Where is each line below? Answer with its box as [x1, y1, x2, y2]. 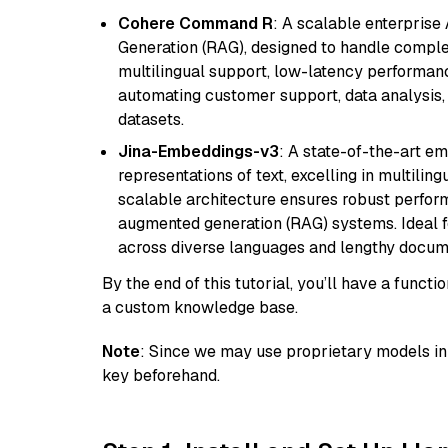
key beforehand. [102, 365, 220, 386]
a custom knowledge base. [102, 297, 298, 318]
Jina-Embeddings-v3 [118, 141, 279, 162]
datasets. [118, 109, 184, 130]
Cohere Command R [118, 13, 273, 34]
